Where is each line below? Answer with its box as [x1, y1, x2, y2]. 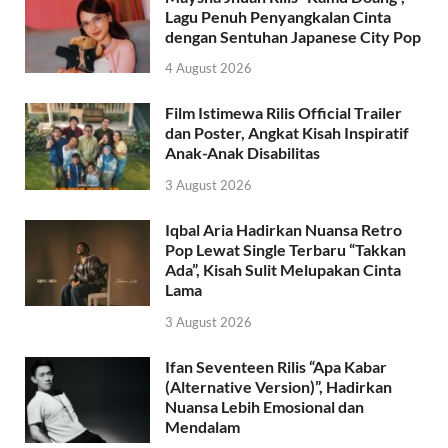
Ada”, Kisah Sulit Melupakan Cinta [165, 260, 401, 280]
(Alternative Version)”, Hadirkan [165, 377, 392, 397]
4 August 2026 [165, 60, 252, 77]
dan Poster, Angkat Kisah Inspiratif [165, 123, 409, 143]
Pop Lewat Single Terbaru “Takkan [165, 240, 406, 260]
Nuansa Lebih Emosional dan [165, 397, 364, 417]
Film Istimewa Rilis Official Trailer [165, 103, 402, 123]
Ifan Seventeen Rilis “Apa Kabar [165, 357, 387, 377]
